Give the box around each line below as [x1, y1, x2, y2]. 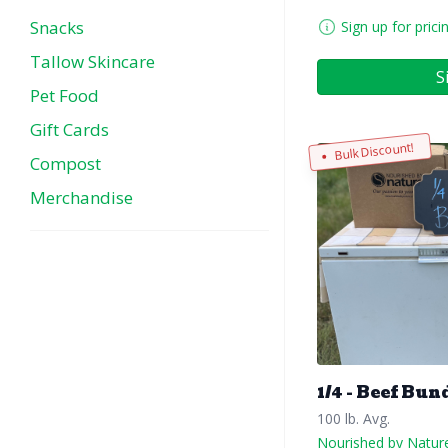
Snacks [30, 16, 84, 39]
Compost [30, 152, 101, 175]
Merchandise [30, 186, 133, 209]
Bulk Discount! [333, 138, 415, 164]
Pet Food [30, 84, 99, 107]
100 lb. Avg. [317, 408, 390, 428]
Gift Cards [30, 118, 109, 141]
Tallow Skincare [30, 50, 155, 73]
